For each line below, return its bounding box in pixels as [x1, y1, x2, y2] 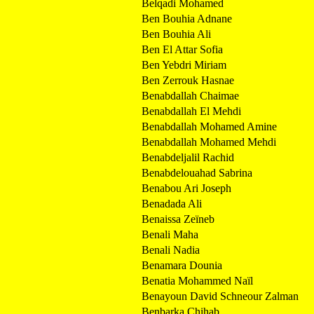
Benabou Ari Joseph [142, 182, 231, 194]
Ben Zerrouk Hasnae [142, 74, 234, 86]
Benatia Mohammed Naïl [142, 274, 253, 287]
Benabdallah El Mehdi [142, 104, 241, 117]
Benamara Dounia [142, 259, 222, 271]
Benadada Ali [142, 197, 202, 210]
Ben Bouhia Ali [142, 27, 211, 40]
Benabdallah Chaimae [142, 89, 239, 102]
